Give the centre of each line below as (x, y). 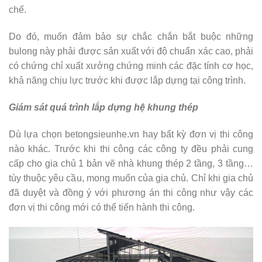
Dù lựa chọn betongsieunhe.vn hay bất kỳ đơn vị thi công (131, 134)
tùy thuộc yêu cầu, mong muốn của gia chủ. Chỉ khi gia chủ (131, 178)
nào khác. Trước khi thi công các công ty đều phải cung (131, 149)
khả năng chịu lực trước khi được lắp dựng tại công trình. (127, 81)
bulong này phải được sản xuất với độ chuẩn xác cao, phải (131, 51)
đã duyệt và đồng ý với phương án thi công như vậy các (131, 192)
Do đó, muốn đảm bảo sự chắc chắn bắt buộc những (131, 37)
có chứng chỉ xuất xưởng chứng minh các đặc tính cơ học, (131, 66)
